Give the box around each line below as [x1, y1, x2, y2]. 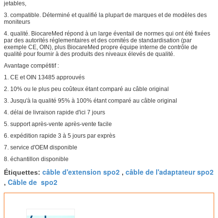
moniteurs [4, 18, 30, 25]
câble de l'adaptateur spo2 [126, 166, 214, 177]
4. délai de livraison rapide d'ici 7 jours [4, 109, 105, 116]
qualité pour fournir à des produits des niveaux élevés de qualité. [4, 50, 175, 57]
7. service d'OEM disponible [4, 144, 77, 151]
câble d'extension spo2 [42, 166, 120, 177]
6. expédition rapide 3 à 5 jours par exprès [4, 132, 115, 139]
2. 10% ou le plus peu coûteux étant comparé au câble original [4, 85, 169, 92]
